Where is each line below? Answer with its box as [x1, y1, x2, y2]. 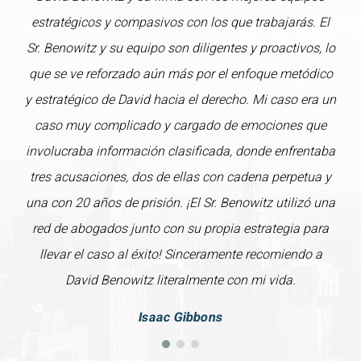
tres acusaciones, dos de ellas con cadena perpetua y [30, 169, 331, 185]
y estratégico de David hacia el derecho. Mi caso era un [25, 92, 336, 108]
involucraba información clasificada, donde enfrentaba [26, 143, 335, 160]
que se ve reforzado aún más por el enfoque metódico [28, 66, 333, 82]
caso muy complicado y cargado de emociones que [35, 118, 326, 134]
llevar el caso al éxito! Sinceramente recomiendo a [39, 247, 322, 263]
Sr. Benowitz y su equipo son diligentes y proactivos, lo [26, 40, 335, 56]
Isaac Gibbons [136, 309, 225, 326]
